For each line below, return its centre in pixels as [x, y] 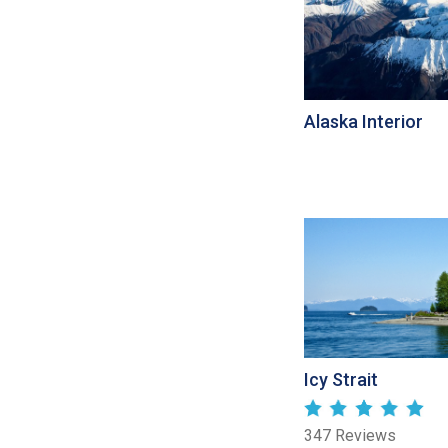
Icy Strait [341, 380]
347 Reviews [350, 436]
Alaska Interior [363, 122]
